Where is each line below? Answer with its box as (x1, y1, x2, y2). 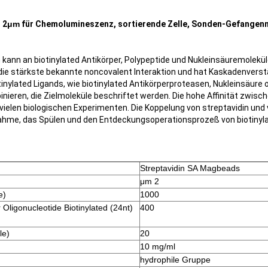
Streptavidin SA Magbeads (140, 163, 240, 173)
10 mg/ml (140, 241, 175, 251)
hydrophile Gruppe (140, 254, 211, 264)
